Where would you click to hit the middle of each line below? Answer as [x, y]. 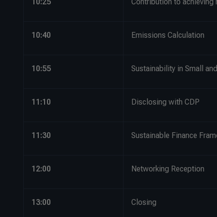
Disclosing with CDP [165, 102]
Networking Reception [170, 169]
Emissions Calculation [168, 35]
